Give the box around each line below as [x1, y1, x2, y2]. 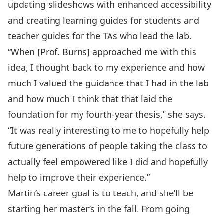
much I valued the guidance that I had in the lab [8, 77, 209, 89]
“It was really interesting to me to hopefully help [8, 124, 209, 136]
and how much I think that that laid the [8, 93, 172, 105]
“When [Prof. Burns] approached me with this [8, 46, 196, 57]
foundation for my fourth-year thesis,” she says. [8, 109, 206, 120]
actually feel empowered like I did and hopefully [8, 156, 208, 167]
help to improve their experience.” [8, 171, 150, 183]
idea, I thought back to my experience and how [8, 61, 205, 73]
